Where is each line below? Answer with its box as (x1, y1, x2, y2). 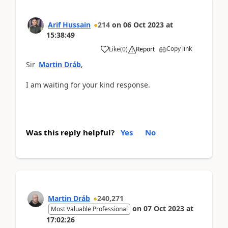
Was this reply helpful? (26, 127, 115, 137)
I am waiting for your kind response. (26, 79, 152, 90)
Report (136, 44, 155, 53)
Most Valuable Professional (51, 204, 128, 213)
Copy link (166, 44, 192, 53)
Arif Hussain (48, 19, 91, 30)
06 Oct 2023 (123, 19, 164, 30)
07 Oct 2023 (144, 203, 184, 213)
